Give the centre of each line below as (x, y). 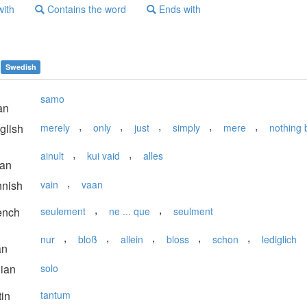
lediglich (279, 239)
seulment (193, 211)
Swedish (21, 67)
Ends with (179, 9)
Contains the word (85, 9)
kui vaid (103, 156)
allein (132, 239)
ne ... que (130, 211)
